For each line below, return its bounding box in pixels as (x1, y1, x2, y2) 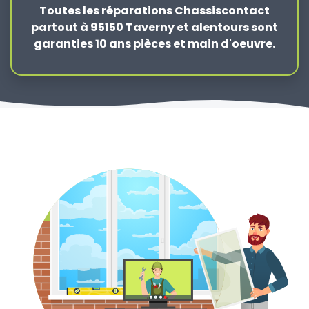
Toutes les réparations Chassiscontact (39, 3, 270, 19)
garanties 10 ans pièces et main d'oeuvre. (34, 36, 275, 52)
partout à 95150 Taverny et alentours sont (31, 19, 278, 36)
